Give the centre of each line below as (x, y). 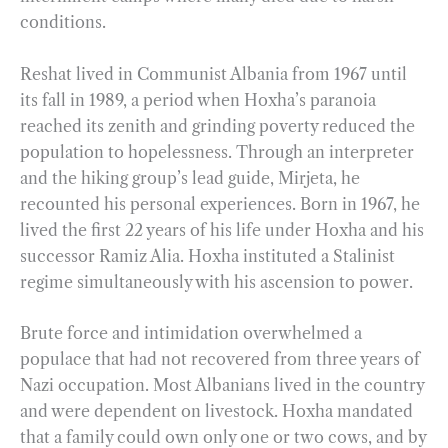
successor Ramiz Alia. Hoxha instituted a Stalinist (207, 255)
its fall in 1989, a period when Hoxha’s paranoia (198, 99)
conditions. (63, 22)
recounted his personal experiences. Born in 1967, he (220, 203)
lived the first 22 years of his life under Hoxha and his (222, 229)
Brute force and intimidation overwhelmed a (191, 333)
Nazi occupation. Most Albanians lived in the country (222, 385)
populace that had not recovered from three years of (220, 359)
